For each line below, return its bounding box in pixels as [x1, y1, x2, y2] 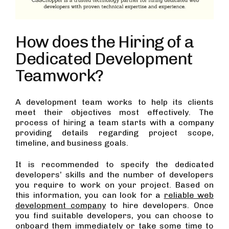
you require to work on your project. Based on [15, 180, 214, 190]
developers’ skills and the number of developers [15, 170, 214, 179]
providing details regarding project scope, [15, 128, 214, 138]
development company [15, 200, 106, 210]
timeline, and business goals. [15, 138, 128, 148]
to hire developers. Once [105, 200, 214, 210]
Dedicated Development [15, 49, 193, 68]
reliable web [164, 190, 214, 200]
